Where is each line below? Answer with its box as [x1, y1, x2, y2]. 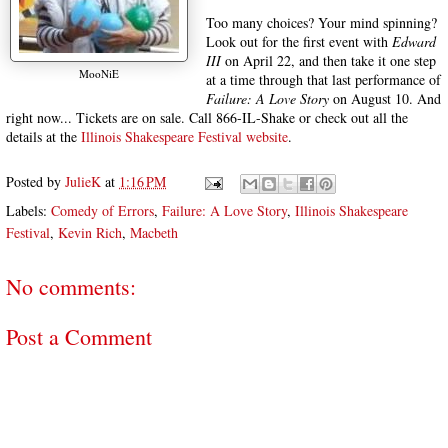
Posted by [6, 171, 65, 191]
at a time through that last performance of [206, 70, 441, 89]
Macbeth [130, 223, 178, 242]
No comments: [6, 272, 136, 301]
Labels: [6, 201, 51, 220]
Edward [392, 32, 436, 51]
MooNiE [79, 66, 119, 81]
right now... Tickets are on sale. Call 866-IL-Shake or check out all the [6, 108, 408, 127]
